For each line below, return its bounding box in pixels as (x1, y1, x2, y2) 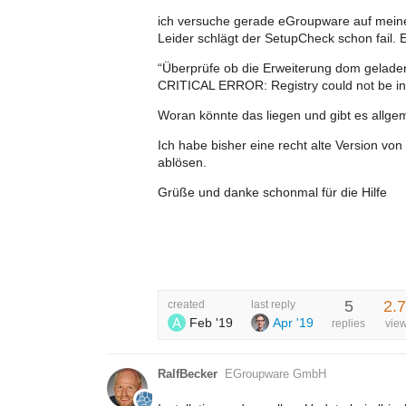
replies (332, 316, 365, 330)
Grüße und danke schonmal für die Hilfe (158, 184, 387, 199)
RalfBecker (158, 366, 217, 381)
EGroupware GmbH (225, 366, 326, 381)
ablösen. (158, 154, 207, 169)
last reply (251, 297, 295, 311)
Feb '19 (189, 314, 233, 330)
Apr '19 (273, 314, 314, 330)
